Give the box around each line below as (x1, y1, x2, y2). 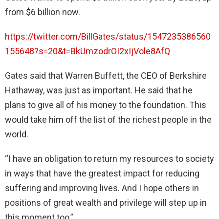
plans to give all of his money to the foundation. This (5, 100, 206, 110)
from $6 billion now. (5, 7, 80, 18)
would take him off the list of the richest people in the (5, 114, 212, 125)
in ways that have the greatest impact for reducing (5, 168, 199, 179)
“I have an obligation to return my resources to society (5, 153, 214, 164)
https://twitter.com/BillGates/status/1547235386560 (5, 31, 211, 42)
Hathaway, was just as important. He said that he (5, 85, 193, 96)
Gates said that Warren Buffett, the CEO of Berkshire (5, 70, 207, 81)
